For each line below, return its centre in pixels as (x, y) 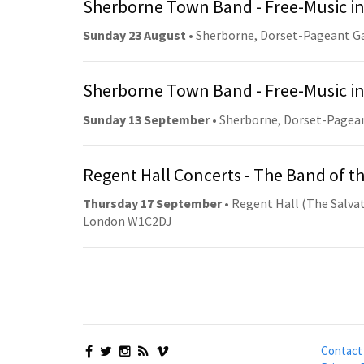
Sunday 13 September (146, 119)
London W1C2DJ (128, 221)
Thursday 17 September (152, 204)
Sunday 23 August (134, 35)
